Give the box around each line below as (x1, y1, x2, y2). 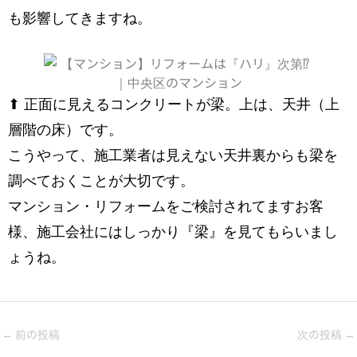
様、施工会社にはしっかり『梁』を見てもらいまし (8, 224, 338, 241)
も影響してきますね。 (8, 10, 151, 26)
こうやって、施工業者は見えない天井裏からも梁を (8, 147, 338, 164)
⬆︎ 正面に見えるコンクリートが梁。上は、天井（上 (8, 96, 339, 113)
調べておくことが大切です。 (8, 173, 194, 190)
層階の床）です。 (8, 122, 123, 139)
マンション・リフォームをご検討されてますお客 (8, 198, 324, 215)
